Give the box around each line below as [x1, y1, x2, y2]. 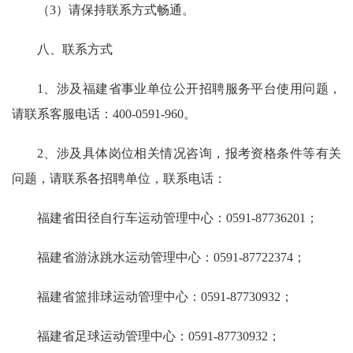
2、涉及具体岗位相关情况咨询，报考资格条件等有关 [37, 147, 341, 160]
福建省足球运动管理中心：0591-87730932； [37, 329, 281, 343]
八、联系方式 [37, 43, 113, 56]
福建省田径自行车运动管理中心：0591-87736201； [37, 211, 318, 225]
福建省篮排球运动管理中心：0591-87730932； [37, 290, 293, 303]
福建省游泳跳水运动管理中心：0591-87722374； [37, 251, 306, 264]
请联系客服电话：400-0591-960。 [12, 107, 196, 121]
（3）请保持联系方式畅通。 [37, 3, 195, 17]
